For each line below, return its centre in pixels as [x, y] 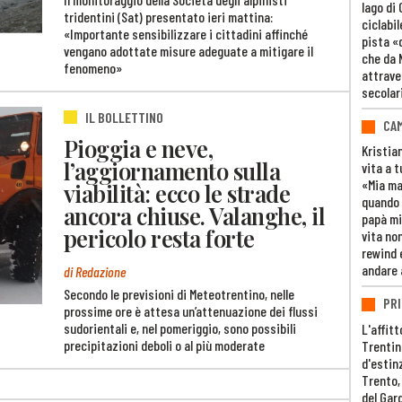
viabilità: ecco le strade [177, 193]
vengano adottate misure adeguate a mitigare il [188, 51]
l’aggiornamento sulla [172, 171]
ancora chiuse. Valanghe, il [195, 216]
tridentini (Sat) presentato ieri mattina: [168, 17]
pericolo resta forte [159, 238]
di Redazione [95, 271]
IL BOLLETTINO [124, 118]
